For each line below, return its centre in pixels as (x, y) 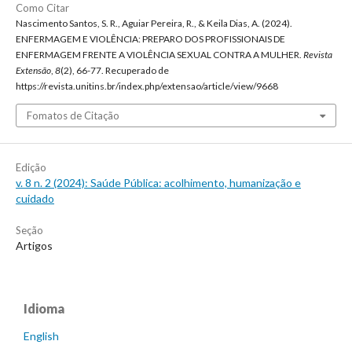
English (41, 336)
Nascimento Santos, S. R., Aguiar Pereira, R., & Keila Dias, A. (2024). (154, 24)
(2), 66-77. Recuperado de (115, 71)
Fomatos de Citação (73, 116)
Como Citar (42, 8)
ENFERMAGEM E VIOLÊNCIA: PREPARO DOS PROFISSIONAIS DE (150, 39)
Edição (31, 168)
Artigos (34, 246)
